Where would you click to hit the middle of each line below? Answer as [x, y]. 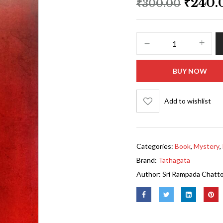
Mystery [207, 146]
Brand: [147, 160]
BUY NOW [190, 71]
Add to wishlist [188, 101]
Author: [149, 174]
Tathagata [174, 160]
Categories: [156, 146]
